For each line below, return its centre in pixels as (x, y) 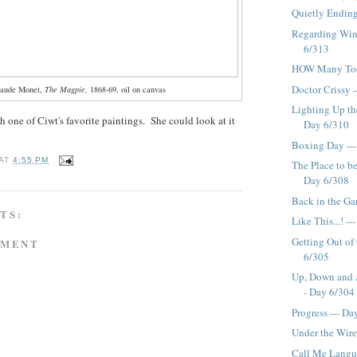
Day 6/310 (327, 125)
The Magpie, (67, 90)
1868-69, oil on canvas (128, 90)
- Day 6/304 (330, 292)
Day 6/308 (327, 180)
